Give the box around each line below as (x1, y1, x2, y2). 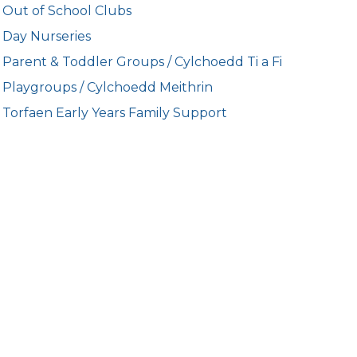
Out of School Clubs (2, 3, 132, 18)
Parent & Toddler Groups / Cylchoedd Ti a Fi (2, 54, 283, 69)
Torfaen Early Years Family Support (2, 105, 228, 120)
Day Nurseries (2, 29, 92, 44)
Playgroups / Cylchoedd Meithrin (2, 80, 214, 95)
